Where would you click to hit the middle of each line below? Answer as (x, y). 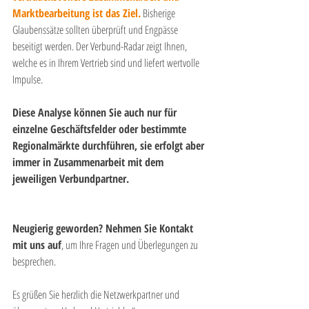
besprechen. (34, 262)
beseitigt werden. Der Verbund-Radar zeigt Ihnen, (101, 47)
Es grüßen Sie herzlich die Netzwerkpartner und (97, 295)
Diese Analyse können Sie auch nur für (96, 113)
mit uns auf (37, 245)
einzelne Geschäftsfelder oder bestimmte (101, 129)
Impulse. (28, 80)
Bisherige (160, 13)
